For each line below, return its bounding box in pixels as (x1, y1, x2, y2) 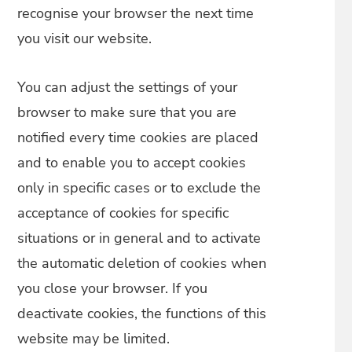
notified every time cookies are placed (17, 128, 259, 147)
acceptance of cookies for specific (17, 203, 229, 222)
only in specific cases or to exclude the (17, 178, 262, 197)
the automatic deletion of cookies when (17, 254, 267, 273)
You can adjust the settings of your (17, 78, 238, 97)
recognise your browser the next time (17, 4, 255, 23)
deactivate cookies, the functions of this (17, 304, 267, 323)
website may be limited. (17, 329, 170, 348)
